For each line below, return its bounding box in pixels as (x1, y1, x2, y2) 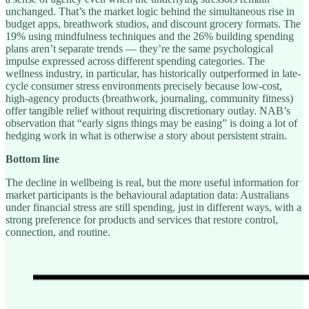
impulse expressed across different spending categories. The (6, 54, 265, 67)
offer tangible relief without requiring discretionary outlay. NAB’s (6, 104, 290, 117)
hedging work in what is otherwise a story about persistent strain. (6, 129, 287, 141)
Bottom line (6, 152, 59, 165)
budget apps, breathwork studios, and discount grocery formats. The (6, 17, 301, 30)
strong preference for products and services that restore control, (6, 213, 278, 226)
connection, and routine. (6, 226, 110, 238)
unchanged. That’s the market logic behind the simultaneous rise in (6, 5, 295, 17)
